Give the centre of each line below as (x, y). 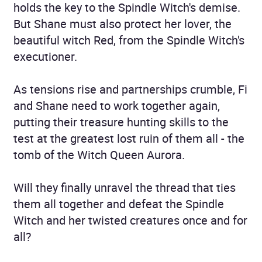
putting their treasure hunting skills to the (121, 122)
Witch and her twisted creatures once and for (130, 220)
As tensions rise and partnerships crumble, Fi (130, 89)
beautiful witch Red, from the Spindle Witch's (129, 40)
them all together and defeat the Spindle (119, 204)
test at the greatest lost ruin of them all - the (129, 138)
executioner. (45, 56)
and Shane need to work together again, (117, 105)
